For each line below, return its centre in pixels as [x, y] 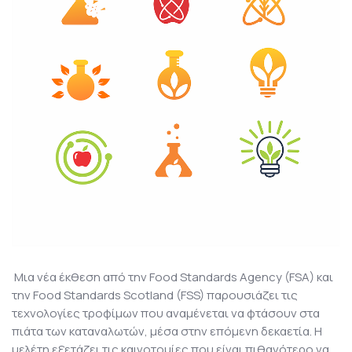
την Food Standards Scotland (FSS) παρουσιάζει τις [155, 295]
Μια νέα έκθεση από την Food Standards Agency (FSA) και [172, 277]
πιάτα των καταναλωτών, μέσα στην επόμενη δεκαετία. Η [167, 332]
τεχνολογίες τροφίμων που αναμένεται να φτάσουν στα [166, 313]
